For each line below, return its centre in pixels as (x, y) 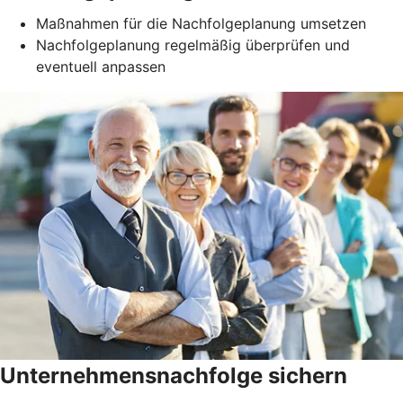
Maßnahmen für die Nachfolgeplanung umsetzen (201, 23)
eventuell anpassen (101, 66)
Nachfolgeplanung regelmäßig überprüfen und (193, 45)
